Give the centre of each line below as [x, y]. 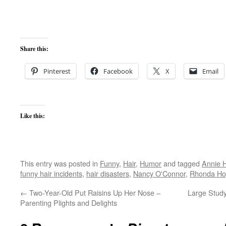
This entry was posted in [60, 163]
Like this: [33, 116]
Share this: [34, 49]
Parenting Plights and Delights [69, 203]
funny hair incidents [51, 173]
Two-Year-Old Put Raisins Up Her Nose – [94, 192]
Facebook [118, 71]
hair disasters [108, 173]
